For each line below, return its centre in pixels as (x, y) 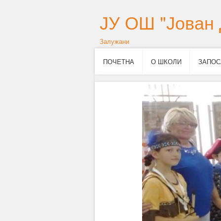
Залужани (114, 41)
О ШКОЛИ (166, 61)
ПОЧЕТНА (119, 61)
